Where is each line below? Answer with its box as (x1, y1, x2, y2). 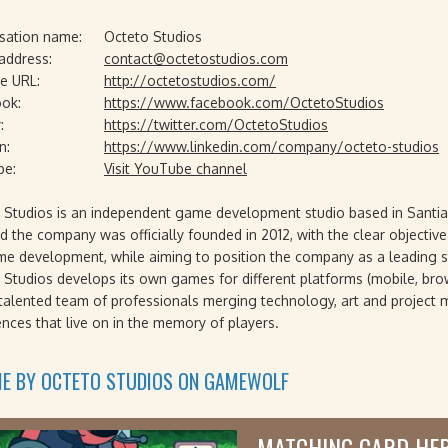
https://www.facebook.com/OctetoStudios (104, 94, 384, 111)
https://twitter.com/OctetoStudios (104, 116, 328, 133)
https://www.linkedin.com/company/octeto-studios (104, 138, 439, 155)
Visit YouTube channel (104, 160, 247, 177)
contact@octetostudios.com (104, 50, 288, 67)
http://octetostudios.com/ (104, 72, 276, 89)
